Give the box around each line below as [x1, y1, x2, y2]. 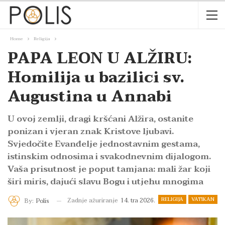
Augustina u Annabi [8, 84, 172, 109]
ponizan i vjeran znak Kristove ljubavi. [8, 124, 174, 139]
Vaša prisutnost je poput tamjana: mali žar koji [8, 162, 210, 176]
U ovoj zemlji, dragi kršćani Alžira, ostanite [8, 111, 193, 126]
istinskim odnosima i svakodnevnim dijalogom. [8, 149, 211, 164]
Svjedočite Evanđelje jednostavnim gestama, [8, 137, 200, 151]
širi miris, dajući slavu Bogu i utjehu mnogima [8, 174, 203, 189]
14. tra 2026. [121, 195, 155, 205]
